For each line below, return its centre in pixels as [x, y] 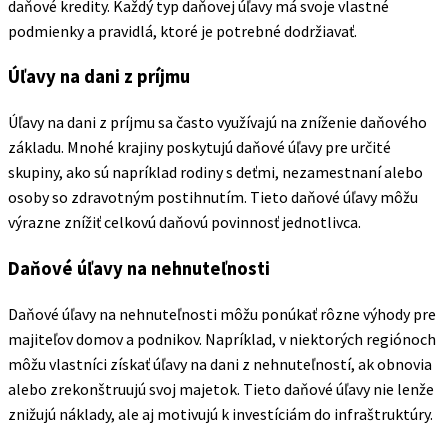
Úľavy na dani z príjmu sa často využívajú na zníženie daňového [217, 122]
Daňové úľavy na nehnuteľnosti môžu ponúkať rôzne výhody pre [222, 313]
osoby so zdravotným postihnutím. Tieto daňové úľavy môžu [213, 197]
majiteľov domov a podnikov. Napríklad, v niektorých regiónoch [222, 338]
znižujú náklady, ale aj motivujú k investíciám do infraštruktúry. [220, 413]
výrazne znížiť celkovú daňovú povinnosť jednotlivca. [184, 222]
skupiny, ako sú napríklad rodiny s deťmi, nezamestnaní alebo [215, 172]
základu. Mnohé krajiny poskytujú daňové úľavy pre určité [199, 147]
